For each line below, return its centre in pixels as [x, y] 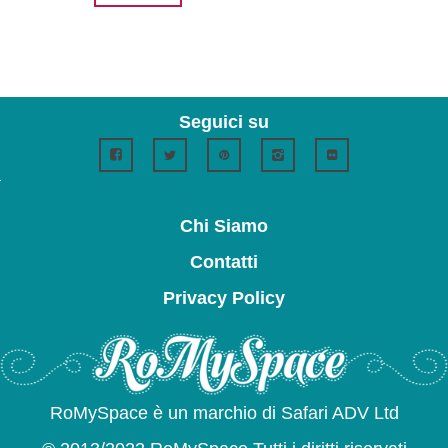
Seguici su [224, 121]
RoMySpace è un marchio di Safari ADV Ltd [224, 412]
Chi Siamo [224, 225]
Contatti [224, 261]
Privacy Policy [224, 297]
